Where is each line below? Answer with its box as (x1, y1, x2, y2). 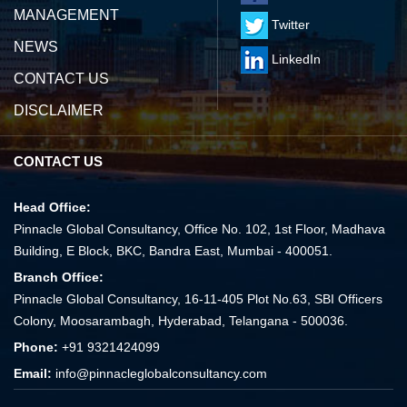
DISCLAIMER (14, 103, 104, 118)
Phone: (14, 340, 62, 354)
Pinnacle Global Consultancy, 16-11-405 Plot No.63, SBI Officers (14, 292, 382, 306)
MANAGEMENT (14, 7, 119, 23)
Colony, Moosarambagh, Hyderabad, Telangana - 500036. (14, 313, 348, 328)
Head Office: (14, 200, 91, 214)
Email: (14, 366, 55, 381)
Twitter (268, 16, 310, 32)
